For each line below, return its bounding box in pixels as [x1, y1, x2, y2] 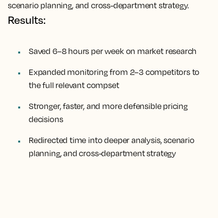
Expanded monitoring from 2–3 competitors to [29, 67, 200, 77]
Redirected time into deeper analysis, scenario [29, 135, 195, 145]
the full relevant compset [29, 80, 119, 90]
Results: [8, 13, 46, 26]
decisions [29, 114, 63, 124]
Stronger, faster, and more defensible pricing [29, 101, 188, 111]
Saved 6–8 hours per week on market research [29, 46, 197, 56]
